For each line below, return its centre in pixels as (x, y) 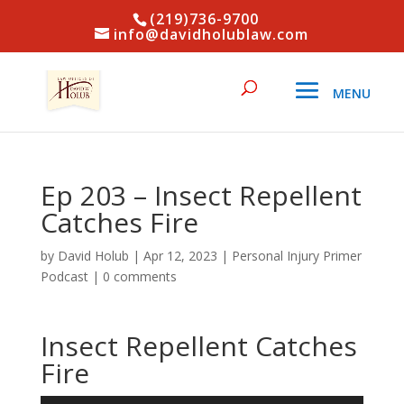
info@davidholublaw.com (211, 34)
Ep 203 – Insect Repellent (201, 195)
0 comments (139, 276)
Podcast (64, 276)
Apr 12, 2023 (180, 256)
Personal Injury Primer (296, 256)
